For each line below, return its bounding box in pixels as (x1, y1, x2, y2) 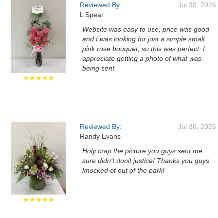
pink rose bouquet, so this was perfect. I (82, 45, 205, 53)
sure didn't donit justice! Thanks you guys (82, 157, 209, 164)
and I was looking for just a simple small (82, 35, 204, 43)
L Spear (80, 11, 104, 18)
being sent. (82, 64, 116, 72)
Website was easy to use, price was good (82, 25, 209, 33)
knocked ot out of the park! (82, 166, 164, 174)
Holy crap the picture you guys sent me (82, 147, 202, 155)
